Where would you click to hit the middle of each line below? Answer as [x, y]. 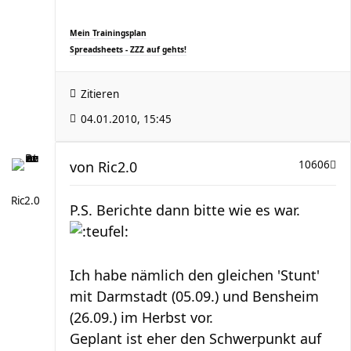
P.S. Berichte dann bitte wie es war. [185, 210]
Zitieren [100, 94]
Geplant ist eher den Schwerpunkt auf [195, 338]
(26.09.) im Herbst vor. [141, 317]
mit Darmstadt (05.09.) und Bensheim [194, 296]
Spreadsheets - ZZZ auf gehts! [128, 49]
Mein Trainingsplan [108, 33]
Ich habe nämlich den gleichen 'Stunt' [195, 275]
